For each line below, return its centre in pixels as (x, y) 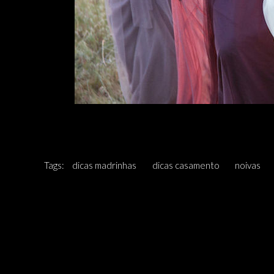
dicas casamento (186, 165)
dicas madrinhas (104, 165)
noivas (248, 165)
